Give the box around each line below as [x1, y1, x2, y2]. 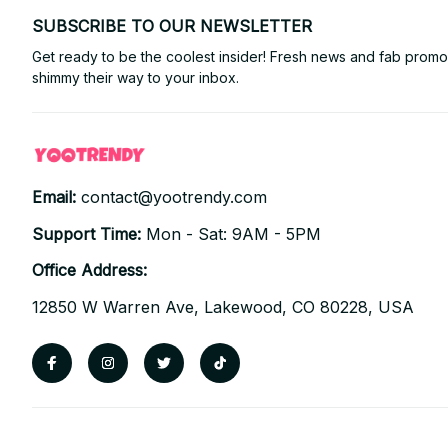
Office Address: [32, 260, 147, 281]
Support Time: [32, 223, 146, 244]
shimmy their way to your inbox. [32, 68, 239, 86]
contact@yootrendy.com [81, 186, 267, 207]
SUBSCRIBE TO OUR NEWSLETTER [32, 15, 312, 36]
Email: [32, 186, 81, 207]
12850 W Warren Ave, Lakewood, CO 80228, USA [32, 297, 414, 318]
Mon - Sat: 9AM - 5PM [146, 223, 321, 244]
